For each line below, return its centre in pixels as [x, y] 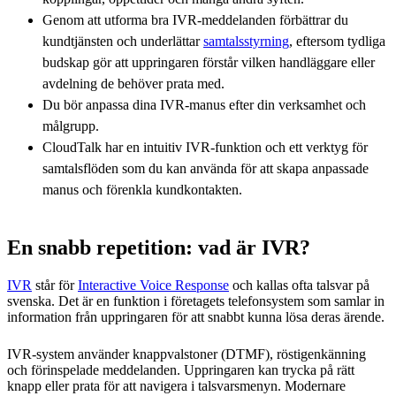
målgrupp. [71, 126]
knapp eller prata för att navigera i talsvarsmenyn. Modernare [176, 385]
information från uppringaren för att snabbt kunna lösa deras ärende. [198, 316]
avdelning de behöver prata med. [133, 83]
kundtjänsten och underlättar [123, 41]
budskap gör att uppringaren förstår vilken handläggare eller [209, 62]
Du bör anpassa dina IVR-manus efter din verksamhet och [204, 104]
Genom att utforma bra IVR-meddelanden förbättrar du [195, 19]
